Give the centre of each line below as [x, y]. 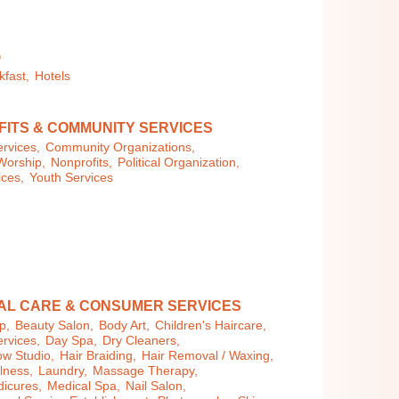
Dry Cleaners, [142, 341]
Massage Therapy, [146, 371]
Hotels [53, 76]
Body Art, [125, 326]
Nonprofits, [82, 163]
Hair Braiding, [98, 356]
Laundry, [63, 371]
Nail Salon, [156, 387]
